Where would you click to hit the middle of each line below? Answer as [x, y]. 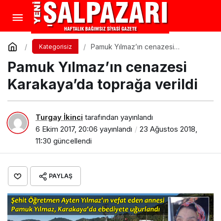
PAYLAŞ [61, 176]
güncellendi [72, 141]
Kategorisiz [55, 47]
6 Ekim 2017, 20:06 [67, 129]
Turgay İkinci [59, 117]
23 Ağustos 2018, [168, 129]
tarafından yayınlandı [118, 117]
